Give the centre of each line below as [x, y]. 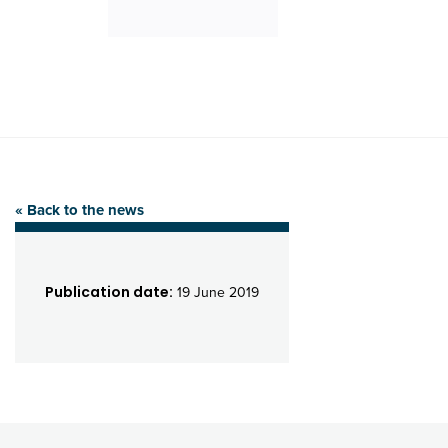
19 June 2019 [216, 292]
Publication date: [109, 291]
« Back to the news [79, 209]
